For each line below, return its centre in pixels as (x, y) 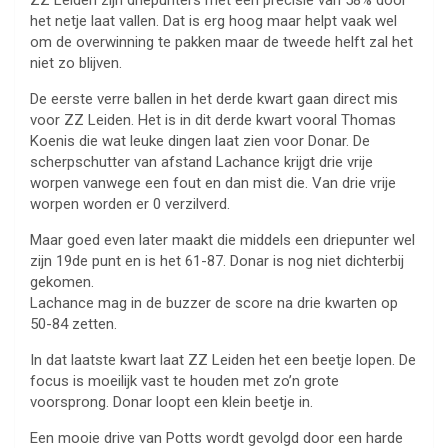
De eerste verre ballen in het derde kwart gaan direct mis (214, 99)
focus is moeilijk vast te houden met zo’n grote (184, 381)
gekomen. (62, 282)
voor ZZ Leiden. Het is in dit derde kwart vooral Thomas (213, 120)
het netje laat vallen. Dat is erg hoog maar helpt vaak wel (213, 21)
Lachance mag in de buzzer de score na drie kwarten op (214, 303)
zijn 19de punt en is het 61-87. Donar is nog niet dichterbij (217, 261)
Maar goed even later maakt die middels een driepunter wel (222, 240)
